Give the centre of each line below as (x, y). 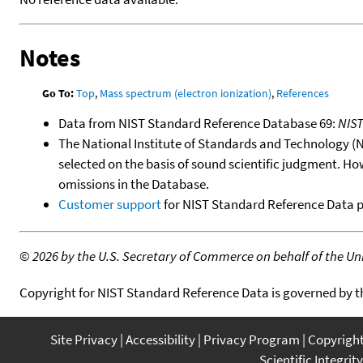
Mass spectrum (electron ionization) (186, 93)
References (303, 93)
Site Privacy (84, 339)
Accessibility (160, 339)
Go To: (58, 93)
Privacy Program (252, 339)
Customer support (110, 204)
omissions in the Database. (134, 184)
